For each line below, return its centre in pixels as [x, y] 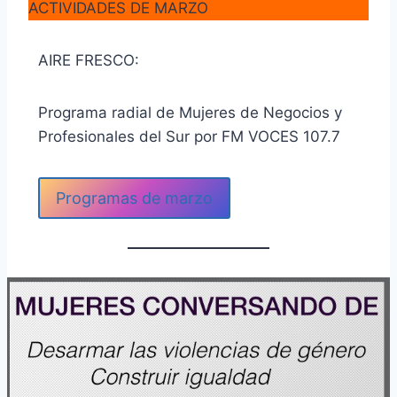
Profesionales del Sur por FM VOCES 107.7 [191, 137]
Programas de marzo [134, 198]
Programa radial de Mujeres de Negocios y [190, 113]
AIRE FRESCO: [88, 61]
